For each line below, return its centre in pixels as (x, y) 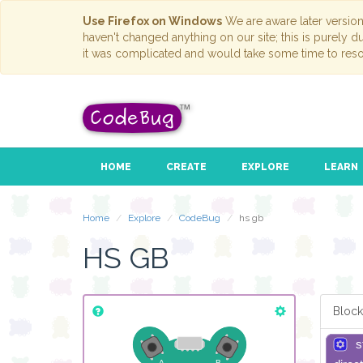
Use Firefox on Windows (152, 21)
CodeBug (200, 218)
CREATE (186, 167)
